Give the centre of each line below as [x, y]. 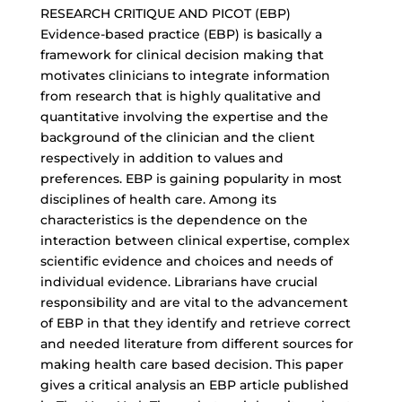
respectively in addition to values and [162, 158]
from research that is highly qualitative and [180, 96]
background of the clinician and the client [177, 137]
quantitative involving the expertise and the [184, 117]
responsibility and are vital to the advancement [194, 302]
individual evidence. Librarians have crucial [179, 282]
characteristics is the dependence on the [174, 220]
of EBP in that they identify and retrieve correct [195, 323]
